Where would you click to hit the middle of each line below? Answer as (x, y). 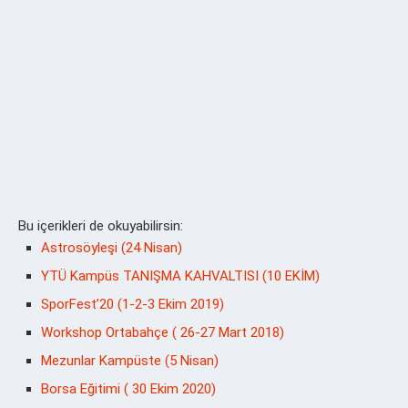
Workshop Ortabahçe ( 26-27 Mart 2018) (163, 332)
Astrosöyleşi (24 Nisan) (112, 247)
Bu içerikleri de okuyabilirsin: (101, 225)
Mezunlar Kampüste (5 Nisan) (130, 360)
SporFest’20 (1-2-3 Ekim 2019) (133, 304)
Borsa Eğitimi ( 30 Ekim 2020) (128, 388)
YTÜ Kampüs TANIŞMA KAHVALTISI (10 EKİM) (180, 275)
